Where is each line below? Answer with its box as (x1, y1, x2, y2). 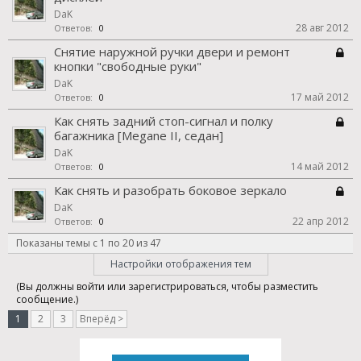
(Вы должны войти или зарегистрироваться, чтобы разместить (16, 280, 318, 293)
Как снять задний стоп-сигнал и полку (54, 113, 273, 129)
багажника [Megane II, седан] (54, 127, 223, 143)
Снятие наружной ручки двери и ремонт (54, 44, 290, 60)
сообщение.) (16, 293, 78, 306)
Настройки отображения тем (110, 257, 251, 271)
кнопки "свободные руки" (54, 58, 201, 74)
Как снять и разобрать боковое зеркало (54, 182, 287, 198)
